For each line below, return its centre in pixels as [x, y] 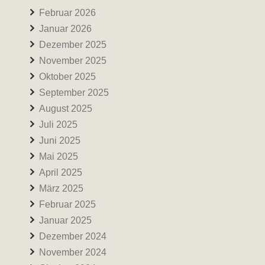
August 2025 [66, 109]
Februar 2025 [67, 204]
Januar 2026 [65, 29]
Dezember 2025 [73, 45]
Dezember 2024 [73, 236]
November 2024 [73, 252]
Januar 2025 [65, 220]
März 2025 [61, 188]
